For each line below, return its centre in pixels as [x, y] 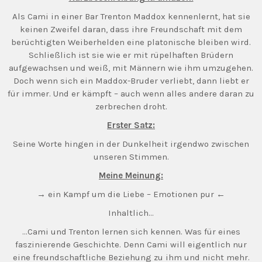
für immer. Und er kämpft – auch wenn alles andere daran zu [131, 94]
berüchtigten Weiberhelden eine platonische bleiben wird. [131, 42]
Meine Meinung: [131, 175]
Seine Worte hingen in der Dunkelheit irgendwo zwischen [131, 144]
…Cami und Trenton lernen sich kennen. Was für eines [131, 232]
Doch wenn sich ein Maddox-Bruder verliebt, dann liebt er [131, 81]
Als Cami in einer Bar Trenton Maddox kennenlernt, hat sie [131, 16]
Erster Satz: [131, 125]
